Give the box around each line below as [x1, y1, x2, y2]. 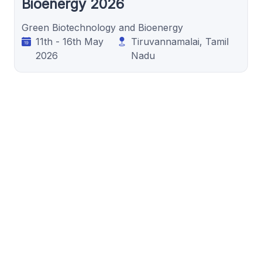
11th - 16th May [36, 35, 104, 47]
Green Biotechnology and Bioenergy [22, 21, 183, 33]
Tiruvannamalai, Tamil [131, 35, 229, 47]
